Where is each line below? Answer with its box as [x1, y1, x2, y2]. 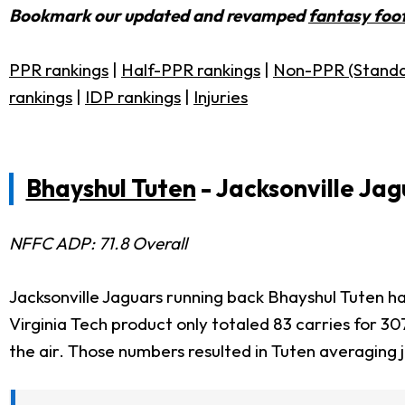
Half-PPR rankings [121, 59, 260, 80]
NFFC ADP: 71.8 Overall [9, 232, 187, 254]
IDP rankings [85, 86, 181, 108]
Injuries [193, 86, 248, 108]
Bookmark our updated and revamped [9, 5, 308, 26]
